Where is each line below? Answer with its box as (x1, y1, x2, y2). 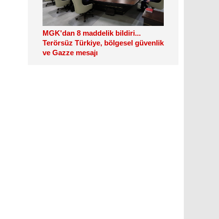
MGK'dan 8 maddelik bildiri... (43, 29, 141, 37)
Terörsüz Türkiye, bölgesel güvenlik (43, 39, 164, 47)
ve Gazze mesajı (43, 48, 98, 57)
